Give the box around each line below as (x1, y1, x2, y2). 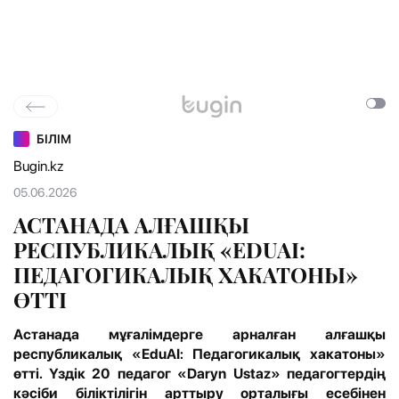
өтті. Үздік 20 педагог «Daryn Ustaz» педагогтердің (13, 365, 386, 383)
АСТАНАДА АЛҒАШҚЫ (13, 210, 249, 240)
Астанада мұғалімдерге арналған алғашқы (13, 326, 386, 344)
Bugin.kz (13, 158, 63, 175)
